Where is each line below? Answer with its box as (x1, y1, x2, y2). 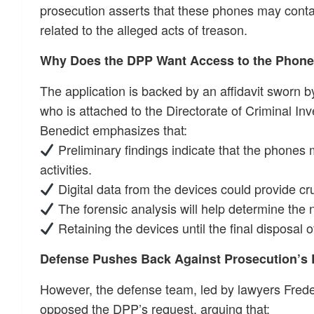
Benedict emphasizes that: (40, 121, 187, 139)
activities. (40, 160, 92, 178)
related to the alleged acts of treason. (40, 20, 247, 39)
